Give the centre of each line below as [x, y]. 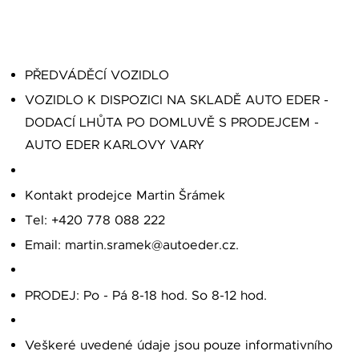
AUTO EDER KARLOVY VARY [114, 145]
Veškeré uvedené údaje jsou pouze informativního [178, 345]
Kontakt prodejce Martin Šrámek [125, 195]
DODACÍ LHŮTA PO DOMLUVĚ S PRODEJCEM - [171, 123]
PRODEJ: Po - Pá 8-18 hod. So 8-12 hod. [145, 295]
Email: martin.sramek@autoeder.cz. [131, 246]
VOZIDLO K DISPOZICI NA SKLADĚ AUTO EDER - [176, 101]
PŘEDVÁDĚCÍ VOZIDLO [97, 76]
